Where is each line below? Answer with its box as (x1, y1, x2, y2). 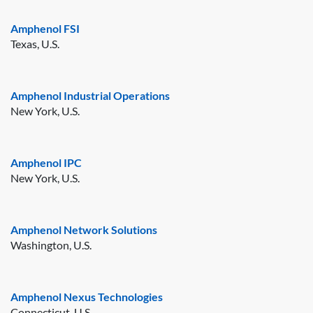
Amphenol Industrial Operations (10, 88, 170, 102)
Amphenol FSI (10, 21, 80, 35)
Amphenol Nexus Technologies (10, 289, 163, 303)
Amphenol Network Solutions (10, 222, 157, 236)
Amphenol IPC (10, 155, 82, 169)
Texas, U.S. (10, 36, 59, 50)
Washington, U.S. (10, 238, 92, 252)
